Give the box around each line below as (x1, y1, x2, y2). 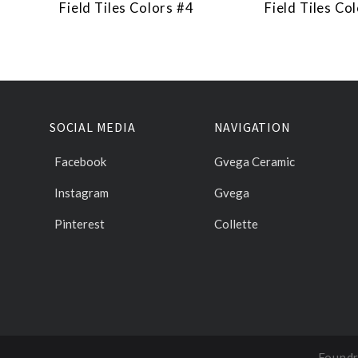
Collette (213, 217, 258, 232)
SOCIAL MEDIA (50, 119, 136, 136)
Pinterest (54, 217, 105, 232)
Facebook (54, 154, 106, 169)
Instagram (54, 185, 109, 201)
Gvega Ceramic (213, 154, 295, 169)
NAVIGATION (213, 119, 291, 136)
